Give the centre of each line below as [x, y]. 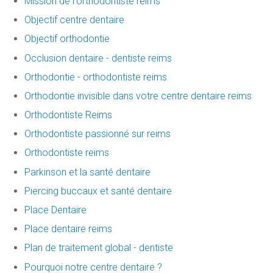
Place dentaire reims [68, 229]
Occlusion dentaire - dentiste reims [98, 58]
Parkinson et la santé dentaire [87, 172]
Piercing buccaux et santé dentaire [98, 191]
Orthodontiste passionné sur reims [97, 134]
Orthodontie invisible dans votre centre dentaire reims [138, 96]
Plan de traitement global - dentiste [99, 248]
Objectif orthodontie [67, 39]
